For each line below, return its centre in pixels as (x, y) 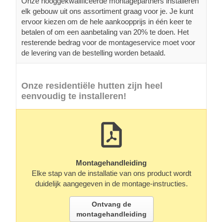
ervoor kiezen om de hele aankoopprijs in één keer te (107, 21)
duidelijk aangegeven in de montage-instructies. (111, 183)
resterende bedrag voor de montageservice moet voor (108, 42)
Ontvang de (111, 204)
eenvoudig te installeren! (74, 96)
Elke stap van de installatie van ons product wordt (111, 173)
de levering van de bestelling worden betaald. (93, 53)
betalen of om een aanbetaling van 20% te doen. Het (105, 32)
